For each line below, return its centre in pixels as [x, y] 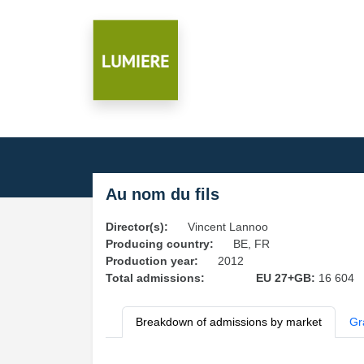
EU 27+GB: [287, 278]
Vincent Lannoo [228, 227]
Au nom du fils [162, 194]
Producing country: [160, 244]
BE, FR [251, 244]
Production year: [152, 261]
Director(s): [137, 227]
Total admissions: [155, 278]
